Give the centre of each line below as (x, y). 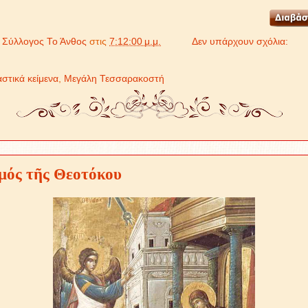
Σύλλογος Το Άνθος (44, 42)
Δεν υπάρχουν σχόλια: (240, 42)
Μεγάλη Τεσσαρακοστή (114, 79)
